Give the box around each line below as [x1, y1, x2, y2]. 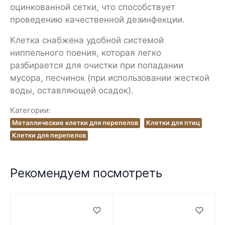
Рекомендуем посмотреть [10, 166, 162, 181]
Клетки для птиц [146, 119, 200, 127]
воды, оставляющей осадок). [10, 85, 134, 96]
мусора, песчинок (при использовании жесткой [10, 73, 209, 83]
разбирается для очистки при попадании [10, 60, 183, 71]
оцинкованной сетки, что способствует [10, 2, 175, 13]
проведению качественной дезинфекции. [10, 15, 185, 25]
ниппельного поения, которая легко [10, 48, 161, 58]
